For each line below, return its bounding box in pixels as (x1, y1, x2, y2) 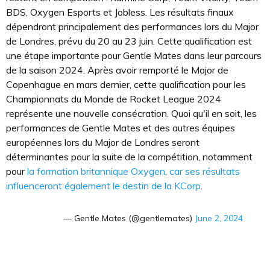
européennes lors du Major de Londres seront (6, 136, 199, 148)
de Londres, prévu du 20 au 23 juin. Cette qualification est (6, 34, 252, 47)
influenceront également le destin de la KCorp (6, 179, 201, 192)
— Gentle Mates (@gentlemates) (63, 212, 195, 224)
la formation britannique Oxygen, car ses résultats (27, 165, 240, 177)
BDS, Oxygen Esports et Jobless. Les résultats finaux (6, 5, 234, 18)
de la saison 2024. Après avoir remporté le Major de (6, 63, 228, 76)
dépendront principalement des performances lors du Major (6, 20, 259, 33)
